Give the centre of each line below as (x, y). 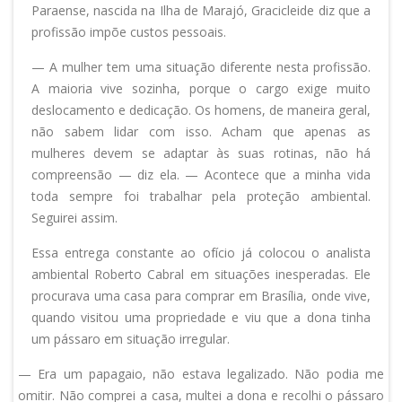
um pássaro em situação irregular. (131, 339)
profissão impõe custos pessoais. (129, 32)
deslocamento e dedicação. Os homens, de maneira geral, (201, 110)
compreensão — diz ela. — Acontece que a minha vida (201, 175)
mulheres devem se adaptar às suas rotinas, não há (201, 153)
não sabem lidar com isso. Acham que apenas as (201, 132)
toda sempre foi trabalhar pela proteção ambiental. (201, 197)
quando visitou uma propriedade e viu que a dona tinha (201, 318)
